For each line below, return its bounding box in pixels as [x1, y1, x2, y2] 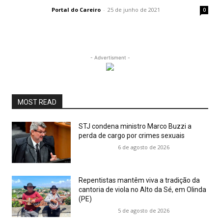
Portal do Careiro [52, 6, 101, 14]
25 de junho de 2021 [108, 6, 160, 14]
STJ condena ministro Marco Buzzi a [79, 122, 192, 131]
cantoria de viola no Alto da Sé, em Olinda [79, 186, 206, 194]
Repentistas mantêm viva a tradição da [79, 176, 200, 185]
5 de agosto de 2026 [117, 207, 169, 215]
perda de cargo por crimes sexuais [79, 132, 185, 140]
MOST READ [18, 98, 56, 107]
